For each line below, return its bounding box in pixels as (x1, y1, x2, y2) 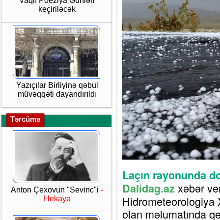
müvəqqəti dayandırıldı (17, 90, 97, 98)
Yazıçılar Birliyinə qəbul (16, 81, 98, 89)
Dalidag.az (122, 181, 175, 196)
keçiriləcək (38, 5, 76, 13)
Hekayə (43, 194, 71, 203)
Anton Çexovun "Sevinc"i (11, 186, 101, 194)
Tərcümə (10, 115, 40, 123)
